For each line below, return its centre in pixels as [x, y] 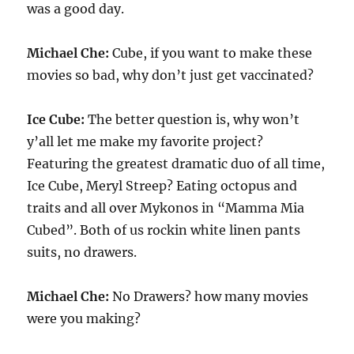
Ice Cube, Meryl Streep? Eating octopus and [162, 186]
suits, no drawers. [82, 252]
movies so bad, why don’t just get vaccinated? [171, 75]
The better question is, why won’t [192, 119]
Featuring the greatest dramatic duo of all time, [176, 164]
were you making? [84, 318]
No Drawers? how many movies [209, 296]
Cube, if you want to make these [211, 53]
